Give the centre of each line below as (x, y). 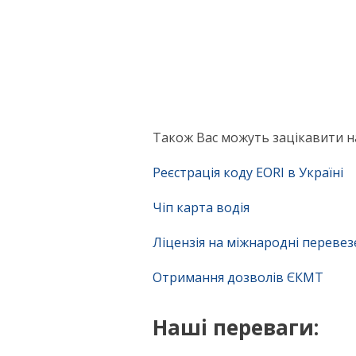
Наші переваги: (236, 327)
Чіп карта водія (201, 207)
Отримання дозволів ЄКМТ (238, 277)
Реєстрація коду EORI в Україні (248, 172)
